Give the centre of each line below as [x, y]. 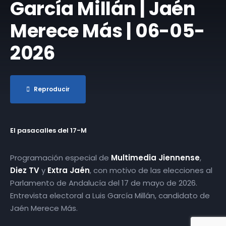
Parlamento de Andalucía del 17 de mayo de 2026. [104, 183]
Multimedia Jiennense [155, 157]
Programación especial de [61, 157]
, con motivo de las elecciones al [151, 170]
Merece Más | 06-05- [107, 31]
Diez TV [25, 170]
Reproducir [52, 89]
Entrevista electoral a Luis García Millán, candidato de [110, 195]
